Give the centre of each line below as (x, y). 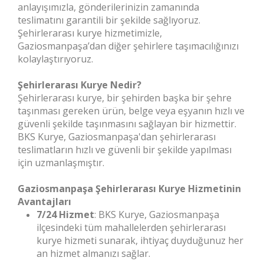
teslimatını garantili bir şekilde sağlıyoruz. (109, 20)
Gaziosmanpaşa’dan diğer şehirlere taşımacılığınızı (128, 46)
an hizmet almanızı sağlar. (93, 253)
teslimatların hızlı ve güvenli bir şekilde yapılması (125, 150)
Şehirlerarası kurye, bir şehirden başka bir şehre (125, 98)
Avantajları (44, 202)
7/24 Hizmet (65, 214)
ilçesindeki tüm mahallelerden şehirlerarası (131, 227)
